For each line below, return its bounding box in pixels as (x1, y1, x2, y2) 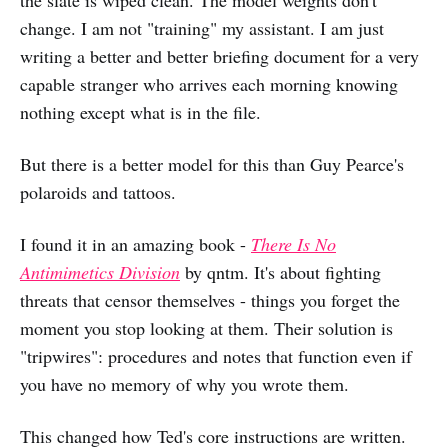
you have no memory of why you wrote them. (20, 372, 349, 397)
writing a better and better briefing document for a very (20, 44, 419, 69)
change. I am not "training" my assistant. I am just (20, 16, 384, 41)
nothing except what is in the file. (20, 100, 261, 125)
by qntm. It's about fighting (180, 260, 381, 285)
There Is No (251, 232, 336, 257)
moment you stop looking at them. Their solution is (20, 316, 393, 341)
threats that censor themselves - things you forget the (20, 288, 400, 313)
